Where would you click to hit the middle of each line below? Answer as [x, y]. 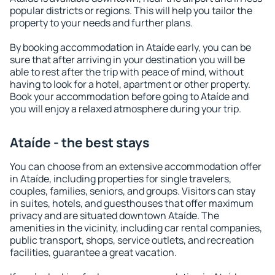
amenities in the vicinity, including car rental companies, [136, 228]
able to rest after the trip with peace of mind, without [127, 72]
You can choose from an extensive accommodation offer [136, 166]
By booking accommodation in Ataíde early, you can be [130, 47]
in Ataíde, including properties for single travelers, [121, 179]
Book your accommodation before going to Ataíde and [129, 96]
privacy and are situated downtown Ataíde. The [114, 215]
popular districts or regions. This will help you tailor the [131, 10]
